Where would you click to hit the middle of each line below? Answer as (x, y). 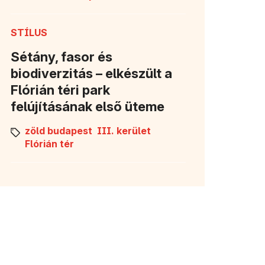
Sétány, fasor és (62, 56)
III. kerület (124, 130)
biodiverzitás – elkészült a (91, 73)
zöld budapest (59, 130)
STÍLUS (29, 32)
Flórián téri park (60, 90)
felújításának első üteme (88, 106)
